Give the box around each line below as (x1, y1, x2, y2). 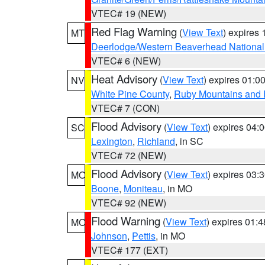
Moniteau (124, 182, 163, 195)
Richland (137, 134, 175, 148)
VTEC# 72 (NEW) (91, 148, 166, 162)
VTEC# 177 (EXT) (91, 243, 168, 257)
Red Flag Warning (91, 24, 177, 39)
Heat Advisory (91, 71, 157, 86)
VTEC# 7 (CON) (91, 101, 160, 115)
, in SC (175, 134, 203, 148)
